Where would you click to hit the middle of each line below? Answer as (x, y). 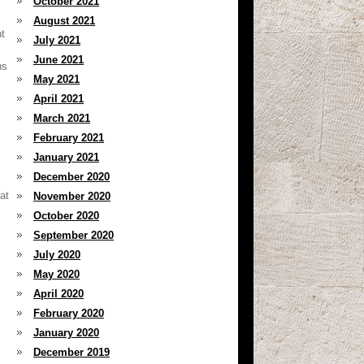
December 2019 (71, 352)
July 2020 (57, 255)
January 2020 (66, 333)
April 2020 (58, 294)
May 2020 (56, 274)
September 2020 (74, 235)
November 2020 (72, 196)
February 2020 (69, 313)
